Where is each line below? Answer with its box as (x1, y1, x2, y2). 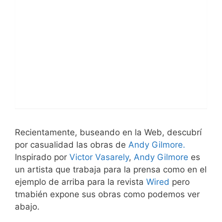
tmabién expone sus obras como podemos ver (15, 189, 200, 199)
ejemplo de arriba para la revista (15, 176, 146, 187)
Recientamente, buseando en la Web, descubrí (15, 127, 202, 137)
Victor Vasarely (69, 152, 129, 162)
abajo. (15, 201, 40, 212)
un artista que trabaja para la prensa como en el (15, 164, 207, 174)
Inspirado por (15, 152, 69, 162)
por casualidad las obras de (15, 139, 128, 150)
